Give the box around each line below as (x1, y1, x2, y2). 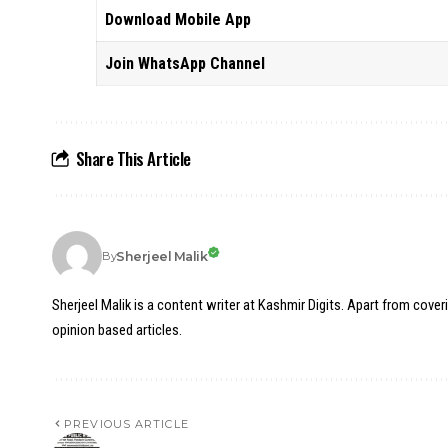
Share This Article (75, 146, 191, 171)
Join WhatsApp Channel (105, 54, 266, 73)
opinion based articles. (52, 321, 182, 339)
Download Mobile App (105, 10, 252, 29)
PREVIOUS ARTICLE (64, 417, 189, 431)
